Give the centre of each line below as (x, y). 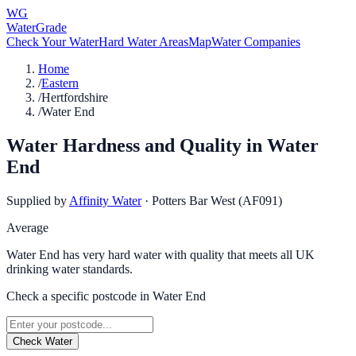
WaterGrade (37, 27)
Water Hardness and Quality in (137, 145)
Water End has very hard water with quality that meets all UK (161, 254)
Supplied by (37, 200)
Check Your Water (52, 42)
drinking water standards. (70, 269)
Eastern (60, 83)
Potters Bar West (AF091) (217, 200)
